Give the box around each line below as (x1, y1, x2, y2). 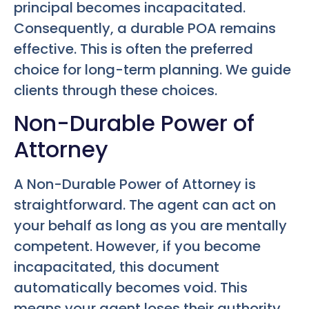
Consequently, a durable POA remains (14, 18, 276, 38)
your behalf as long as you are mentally (14, 216, 287, 236)
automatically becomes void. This (14, 278, 248, 298)
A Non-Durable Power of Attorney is (14, 175, 256, 195)
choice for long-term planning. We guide (14, 59, 291, 79)
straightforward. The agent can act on (14, 195, 276, 215)
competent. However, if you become (14, 237, 261, 257)
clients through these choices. (14, 80, 217, 100)
